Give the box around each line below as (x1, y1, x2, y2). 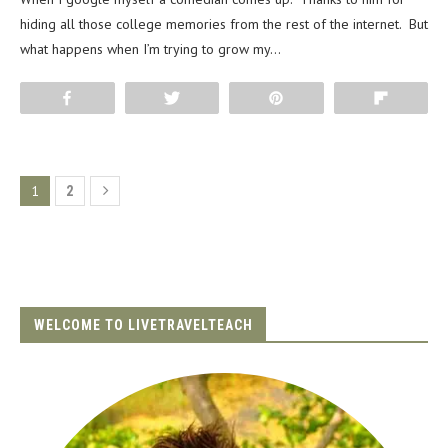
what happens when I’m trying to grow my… (20, 40, 281, 59)
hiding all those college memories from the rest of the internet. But (20, 15, 428, 34)
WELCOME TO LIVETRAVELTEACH (34, 317, 253, 334)
